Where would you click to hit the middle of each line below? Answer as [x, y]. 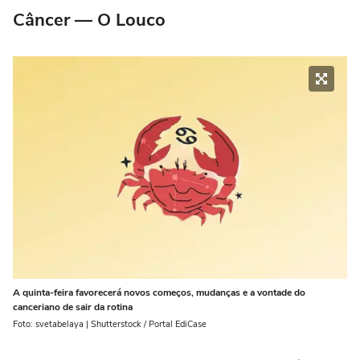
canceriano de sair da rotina [73, 307]
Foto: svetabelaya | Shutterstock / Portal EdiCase [110, 325]
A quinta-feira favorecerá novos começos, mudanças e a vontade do [159, 293]
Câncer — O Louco [89, 20]
